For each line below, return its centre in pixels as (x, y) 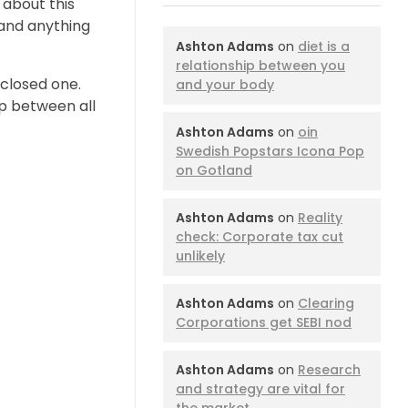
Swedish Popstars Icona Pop (270, 151)
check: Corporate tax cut (260, 236)
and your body (225, 84)
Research (329, 370)
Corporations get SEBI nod (264, 323)
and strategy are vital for (260, 389)
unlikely (200, 255)
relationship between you (260, 65)
